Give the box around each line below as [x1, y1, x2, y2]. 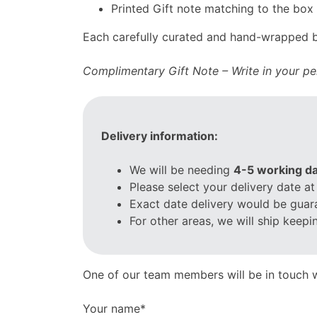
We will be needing [129, 162, 234, 177]
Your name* [83, 301, 146, 316]
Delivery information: [101, 128, 218, 143]
